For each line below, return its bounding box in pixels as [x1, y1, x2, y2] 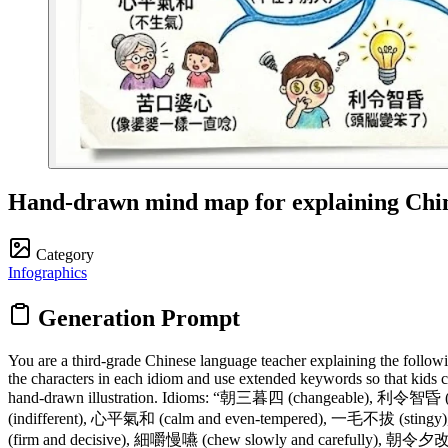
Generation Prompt [32, 304, 240, 331]
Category [36, 245, 94, 263]
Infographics [8, 263, 87, 281]
